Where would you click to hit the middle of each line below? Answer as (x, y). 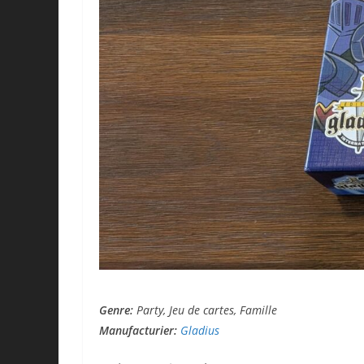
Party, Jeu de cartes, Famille (207, 310)
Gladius (200, 330)
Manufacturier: (140, 330)
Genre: (118, 310)
